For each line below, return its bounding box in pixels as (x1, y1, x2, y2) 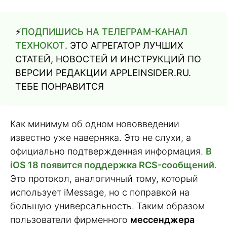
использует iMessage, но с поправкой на (10, 186, 190, 198)
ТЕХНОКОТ (15, 40, 65, 51)
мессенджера (130, 214, 195, 225)
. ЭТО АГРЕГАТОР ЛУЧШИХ (65, 40, 183, 51)
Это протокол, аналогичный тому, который (10, 173, 198, 184)
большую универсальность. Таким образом (10, 200, 205, 211)
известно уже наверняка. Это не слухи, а (10, 132, 191, 143)
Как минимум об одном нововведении (10, 118, 179, 129)
